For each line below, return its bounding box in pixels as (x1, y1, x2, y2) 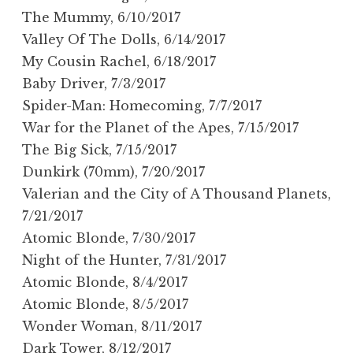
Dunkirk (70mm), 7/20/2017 (22, 163, 205, 180)
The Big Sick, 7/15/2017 (22, 141, 176, 158)
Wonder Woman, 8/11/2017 (22, 318, 202, 334)
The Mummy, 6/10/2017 (22, 9, 180, 25)
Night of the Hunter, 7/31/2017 (22, 251, 226, 268)
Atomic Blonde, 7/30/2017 (22, 229, 195, 246)
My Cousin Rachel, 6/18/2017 (22, 53, 216, 69)
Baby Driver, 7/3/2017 (22, 75, 165, 91)
